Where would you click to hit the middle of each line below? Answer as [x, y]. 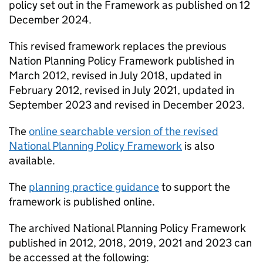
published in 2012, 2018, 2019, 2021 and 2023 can [130, 243]
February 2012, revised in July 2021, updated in [122, 90]
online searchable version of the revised [124, 131]
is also [198, 146]
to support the [195, 187]
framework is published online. [82, 202]
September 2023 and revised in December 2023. [127, 105]
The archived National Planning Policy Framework [127, 228]
